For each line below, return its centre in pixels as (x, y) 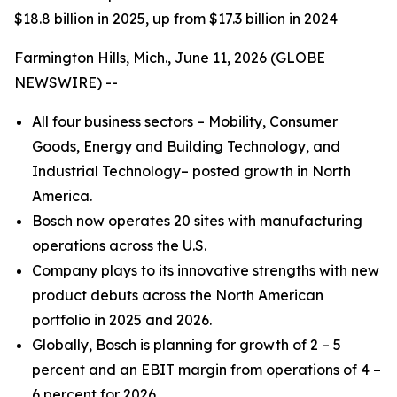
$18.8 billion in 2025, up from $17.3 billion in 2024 (176, 19)
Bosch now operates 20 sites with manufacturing (197, 221)
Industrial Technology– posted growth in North (191, 171)
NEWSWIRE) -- (66, 82)
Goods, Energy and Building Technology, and (186, 146)
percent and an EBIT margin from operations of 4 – (206, 370)
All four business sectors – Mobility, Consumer (185, 121)
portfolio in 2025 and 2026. (122, 320)
